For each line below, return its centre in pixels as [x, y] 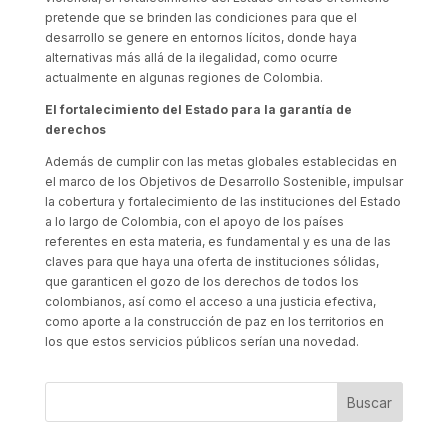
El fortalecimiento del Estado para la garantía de [198, 109]
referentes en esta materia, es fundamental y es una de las [217, 241]
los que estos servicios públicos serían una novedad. [201, 341]
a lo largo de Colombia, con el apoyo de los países [194, 221]
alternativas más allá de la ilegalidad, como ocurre [191, 57]
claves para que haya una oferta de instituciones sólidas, [211, 261]
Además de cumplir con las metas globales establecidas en [220, 161]
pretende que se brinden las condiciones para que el [200, 17]
